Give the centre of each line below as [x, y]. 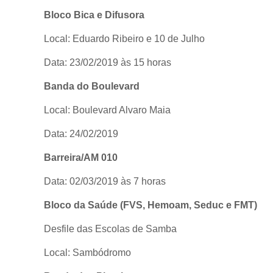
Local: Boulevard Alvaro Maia [107, 110]
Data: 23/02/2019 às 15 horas [108, 62]
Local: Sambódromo [87, 252]
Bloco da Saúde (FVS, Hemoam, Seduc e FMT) [151, 205]
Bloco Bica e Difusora [94, 15]
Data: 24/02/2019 [81, 133]
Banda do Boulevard [92, 86]
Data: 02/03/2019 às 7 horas [105, 181]
